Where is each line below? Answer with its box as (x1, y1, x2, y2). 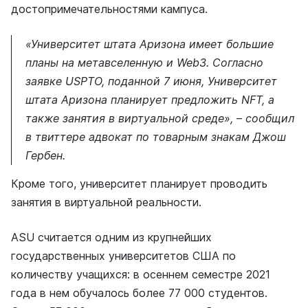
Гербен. (25, 148, 65, 162)
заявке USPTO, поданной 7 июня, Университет (25, 74, 277, 88)
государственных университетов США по (11, 249, 236, 263)
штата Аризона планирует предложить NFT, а (25, 93, 274, 107)
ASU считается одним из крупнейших (11, 230, 212, 244)
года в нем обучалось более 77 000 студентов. (11, 286, 267, 300)
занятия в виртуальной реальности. (11, 195, 201, 209)
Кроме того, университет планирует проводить (11, 177, 267, 190)
